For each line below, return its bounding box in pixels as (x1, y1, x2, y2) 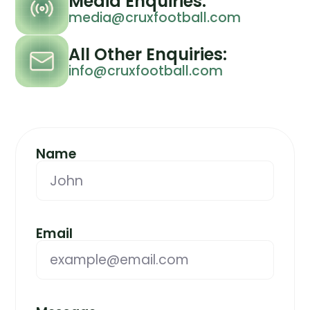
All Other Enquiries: (68, 42, 227, 66)
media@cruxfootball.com (68, 8, 241, 28)
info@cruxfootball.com (68, 61, 223, 80)
